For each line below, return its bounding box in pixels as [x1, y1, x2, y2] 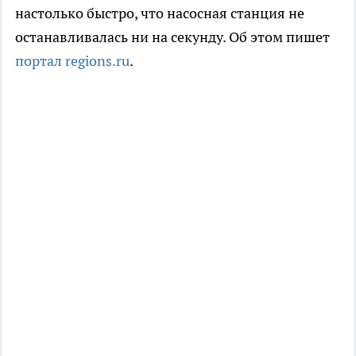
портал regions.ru [15, 51, 130, 70]
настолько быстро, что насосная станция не [15, 3, 304, 22]
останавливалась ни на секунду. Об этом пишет [15, 27, 330, 46]
